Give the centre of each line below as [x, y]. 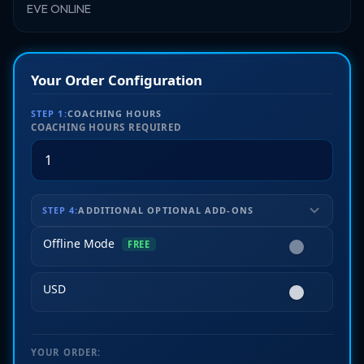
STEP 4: [60, 210]
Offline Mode [80, 243]
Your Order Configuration [117, 80]
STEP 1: [49, 113]
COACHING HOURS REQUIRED [106, 127]
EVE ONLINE [59, 9]
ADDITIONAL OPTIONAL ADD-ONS [166, 210]
